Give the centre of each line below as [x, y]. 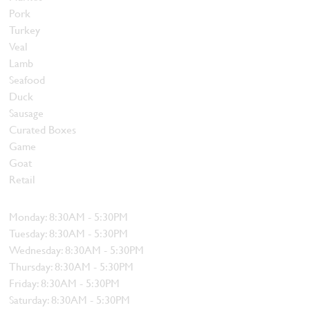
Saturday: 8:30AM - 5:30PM [70, 300]
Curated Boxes [43, 129]
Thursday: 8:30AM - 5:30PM [72, 266]
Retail [22, 179]
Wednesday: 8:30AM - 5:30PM [77, 250]
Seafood [27, 80]
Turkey [25, 30]
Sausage [27, 113]
